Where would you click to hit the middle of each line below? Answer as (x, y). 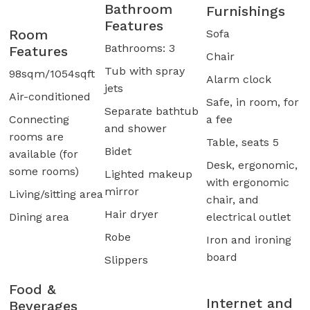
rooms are (36, 137)
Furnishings (246, 11)
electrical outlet (248, 217)
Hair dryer (131, 215)
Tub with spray (145, 71)
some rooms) (44, 172)
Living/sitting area (56, 194)
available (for (44, 154)
